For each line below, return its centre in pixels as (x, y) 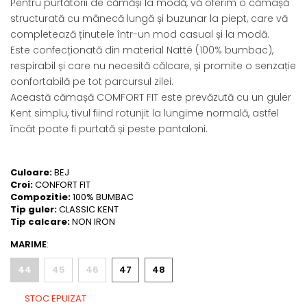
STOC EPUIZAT (54, 298)
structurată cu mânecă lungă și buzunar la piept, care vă (149, 18)
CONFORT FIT (64, 184)
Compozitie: (41, 197)
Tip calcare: (41, 221)
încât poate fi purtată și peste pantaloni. (109, 128)
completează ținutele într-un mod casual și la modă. (140, 34)
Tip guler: (35, 209)
